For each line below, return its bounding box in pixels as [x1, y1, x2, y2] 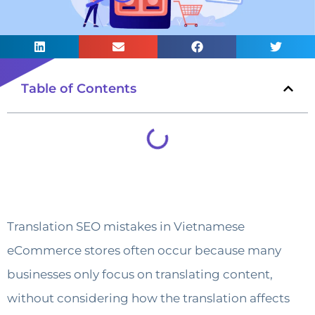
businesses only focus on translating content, [7, 266, 273, 281]
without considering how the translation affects [7, 290, 290, 305]
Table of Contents [21, 80, 136, 96]
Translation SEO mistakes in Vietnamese [7, 219, 245, 233]
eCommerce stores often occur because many [7, 243, 281, 257]
